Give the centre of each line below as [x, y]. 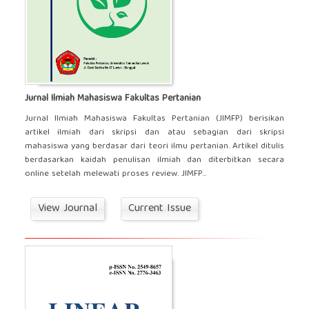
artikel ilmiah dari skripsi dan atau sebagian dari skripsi [154, 132]
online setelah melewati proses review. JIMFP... [115, 174]
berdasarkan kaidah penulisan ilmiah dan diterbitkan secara [154, 160]
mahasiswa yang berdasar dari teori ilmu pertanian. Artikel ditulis [154, 146]
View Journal [67, 209]
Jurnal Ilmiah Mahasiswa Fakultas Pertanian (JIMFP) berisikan [154, 119]
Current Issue [159, 209]
